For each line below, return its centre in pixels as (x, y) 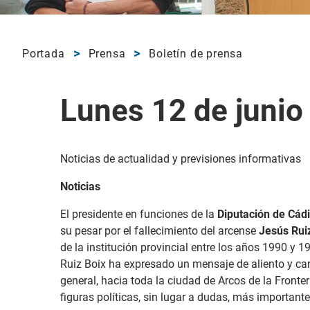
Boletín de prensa (196, 53)
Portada (44, 53)
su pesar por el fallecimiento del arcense (159, 230)
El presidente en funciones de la (139, 214)
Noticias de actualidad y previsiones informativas (182, 158)
